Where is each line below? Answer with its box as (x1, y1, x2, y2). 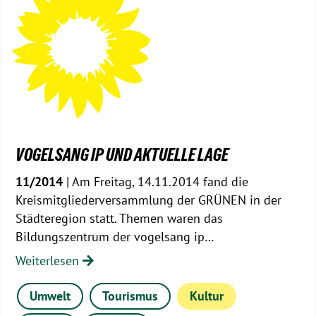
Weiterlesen (16, 253, 83, 269)
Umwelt (30, 288, 71, 305)
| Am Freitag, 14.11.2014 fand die (63, 174, 248, 190)
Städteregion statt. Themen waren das (16, 210, 223, 227)
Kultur (189, 288, 224, 305)
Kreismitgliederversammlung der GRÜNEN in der (16, 192, 281, 209)
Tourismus (102, 288, 159, 305)
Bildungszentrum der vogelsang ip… (16, 229, 214, 245)
